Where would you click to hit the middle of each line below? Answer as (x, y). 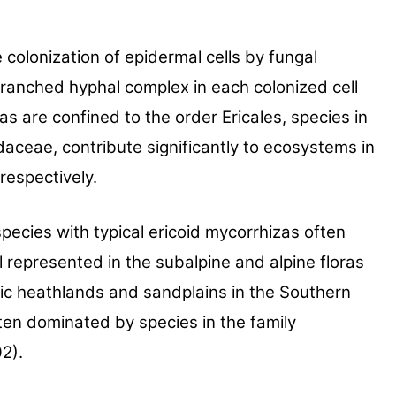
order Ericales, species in (271, 117)
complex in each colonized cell (241, 87)
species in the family (217, 323)
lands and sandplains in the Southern (206, 293)
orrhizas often (291, 232)
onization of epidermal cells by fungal (173, 57)
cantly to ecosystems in (283, 147)
